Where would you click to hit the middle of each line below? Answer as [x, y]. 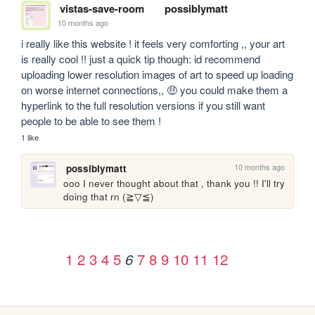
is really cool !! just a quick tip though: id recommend [141, 58]
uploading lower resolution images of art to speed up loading [157, 74]
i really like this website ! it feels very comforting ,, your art [153, 43]
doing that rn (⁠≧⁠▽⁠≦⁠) [109, 196]
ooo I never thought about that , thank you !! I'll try [174, 183]
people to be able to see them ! [93, 120]
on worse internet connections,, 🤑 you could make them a [155, 89]
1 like [30, 137]
